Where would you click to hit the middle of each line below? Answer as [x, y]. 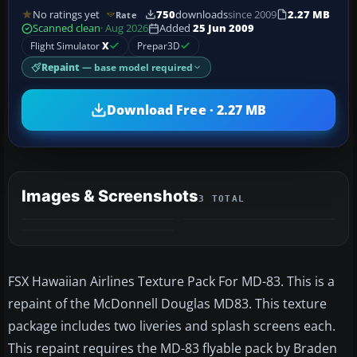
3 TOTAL [222, 199]
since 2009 [252, 14]
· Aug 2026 [124, 29]
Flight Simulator [66, 46]
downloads [201, 14]
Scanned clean [67, 29]
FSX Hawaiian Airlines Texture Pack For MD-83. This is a [171, 282]
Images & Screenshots [110, 196]
